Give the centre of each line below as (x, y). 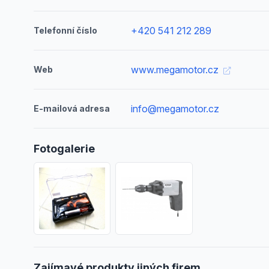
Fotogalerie (64, 149)
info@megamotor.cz (175, 109)
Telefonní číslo (65, 30)
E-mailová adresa (72, 108)
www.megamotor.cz (176, 70)
